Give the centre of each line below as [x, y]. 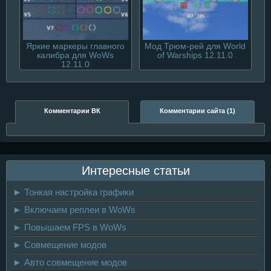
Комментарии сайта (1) [197, 110]
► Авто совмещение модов [70, 262]
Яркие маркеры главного [76, 47]
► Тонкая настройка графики [73, 192]
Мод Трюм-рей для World [195, 47]
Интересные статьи [135, 170]
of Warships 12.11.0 [195, 56]
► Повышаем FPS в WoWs [70, 227]
